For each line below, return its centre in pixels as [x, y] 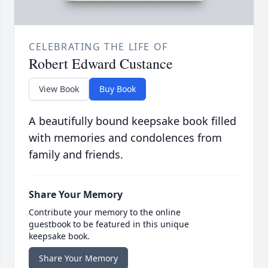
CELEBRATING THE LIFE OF [98, 47]
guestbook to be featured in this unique [109, 224]
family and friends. [76, 155]
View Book [59, 89]
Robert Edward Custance [101, 64]
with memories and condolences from [125, 138]
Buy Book [118, 89]
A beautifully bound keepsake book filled [133, 121]
